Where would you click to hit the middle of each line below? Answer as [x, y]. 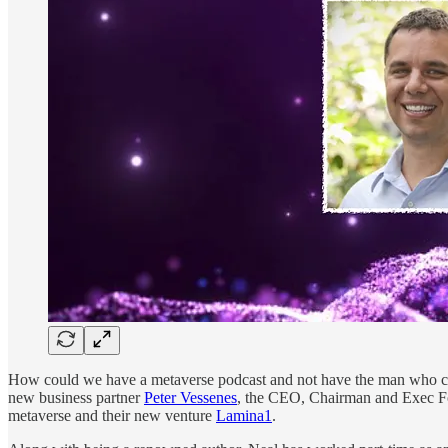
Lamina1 [244, 415]
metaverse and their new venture [112, 415]
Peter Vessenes [190, 397]
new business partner [76, 397]
